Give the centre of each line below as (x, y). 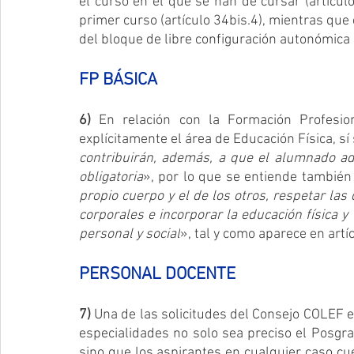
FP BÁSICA (118, 80)
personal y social (130, 234)
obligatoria (111, 177)
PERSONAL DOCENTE (157, 274)
